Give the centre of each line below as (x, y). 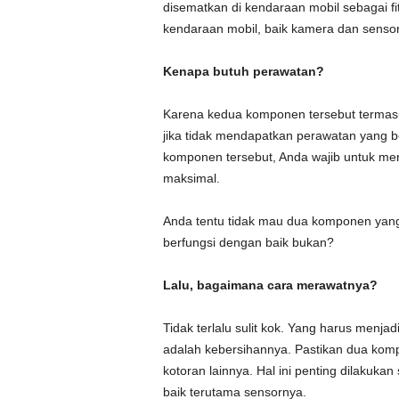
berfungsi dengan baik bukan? (248, 242)
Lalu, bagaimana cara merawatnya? (270, 285)
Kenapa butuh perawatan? (243, 71)
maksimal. (191, 178)
